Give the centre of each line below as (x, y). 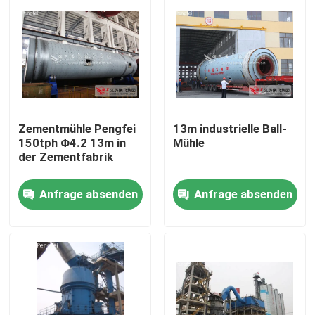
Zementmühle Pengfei (77, 129)
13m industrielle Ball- (230, 129)
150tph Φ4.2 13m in (72, 143)
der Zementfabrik (66, 157)
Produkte (49, 266)
